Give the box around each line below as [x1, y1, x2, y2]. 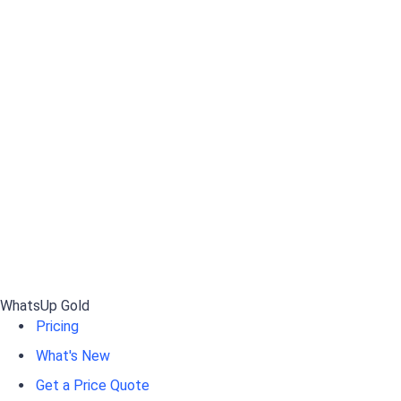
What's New [36, 347, 110, 365]
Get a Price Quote [36, 377, 149, 395]
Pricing [36, 318, 79, 336]
